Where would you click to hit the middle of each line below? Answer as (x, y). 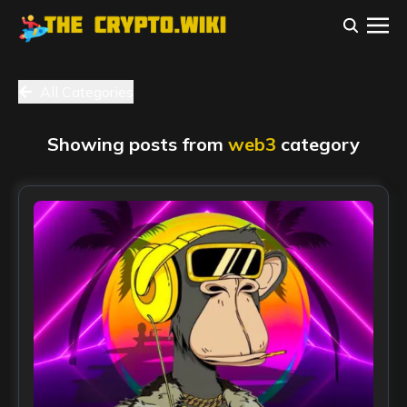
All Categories (87, 92)
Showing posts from (138, 144)
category (320, 144)
